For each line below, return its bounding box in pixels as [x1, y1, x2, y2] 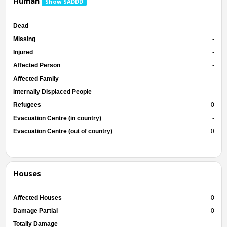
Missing [13, 35, 35, 43]
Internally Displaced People [13, 88, 92, 95]
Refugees [13, 101, 41, 108]
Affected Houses [13, 194, 62, 201]
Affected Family [13, 74, 59, 82]
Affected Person [13, 61, 60, 69]
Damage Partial [13, 207, 58, 214]
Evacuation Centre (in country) [13, 114, 101, 122]
